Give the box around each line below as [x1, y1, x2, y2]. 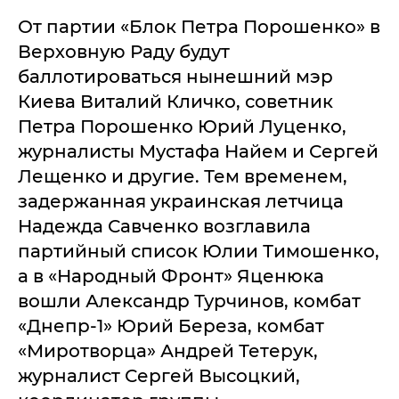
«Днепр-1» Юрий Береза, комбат [18, 314, 324, 337]
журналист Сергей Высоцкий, [18, 364, 300, 387]
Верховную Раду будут [18, 40, 230, 62]
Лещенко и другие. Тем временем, [18, 165, 347, 187]
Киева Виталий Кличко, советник [18, 90, 333, 112]
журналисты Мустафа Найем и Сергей [18, 140, 379, 162]
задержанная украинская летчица [18, 190, 344, 212]
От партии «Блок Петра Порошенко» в [18, 15, 380, 37]
